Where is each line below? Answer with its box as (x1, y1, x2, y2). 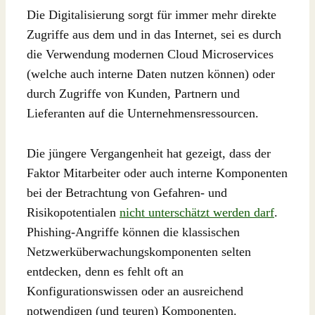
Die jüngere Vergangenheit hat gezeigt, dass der (27, 146, 271, 160)
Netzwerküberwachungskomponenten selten (27, 244, 251, 259)
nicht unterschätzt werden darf (120, 205, 274, 219)
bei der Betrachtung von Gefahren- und (27, 185, 227, 200)
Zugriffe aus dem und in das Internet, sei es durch (27, 27, 281, 41)
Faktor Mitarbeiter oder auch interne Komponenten (27, 165, 288, 180)
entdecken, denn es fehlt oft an (27, 264, 184, 278)
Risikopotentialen (27, 205, 120, 219)
